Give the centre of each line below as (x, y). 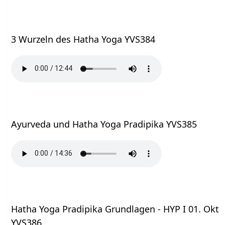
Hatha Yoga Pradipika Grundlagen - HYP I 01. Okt (115, 209)
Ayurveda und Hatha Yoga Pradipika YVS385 (104, 124)
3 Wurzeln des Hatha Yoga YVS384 (83, 39)
